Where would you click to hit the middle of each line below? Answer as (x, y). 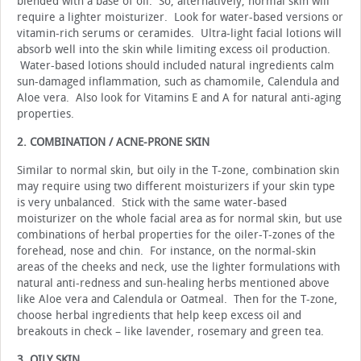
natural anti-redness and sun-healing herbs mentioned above (173, 284)
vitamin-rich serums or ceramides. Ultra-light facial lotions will (179, 34)
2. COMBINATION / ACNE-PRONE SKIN (113, 143)
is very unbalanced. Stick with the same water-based (152, 203)
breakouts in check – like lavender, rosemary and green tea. (170, 332)
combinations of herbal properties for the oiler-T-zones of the (176, 235)
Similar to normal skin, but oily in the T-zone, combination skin (178, 171)
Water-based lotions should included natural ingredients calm (176, 66)
